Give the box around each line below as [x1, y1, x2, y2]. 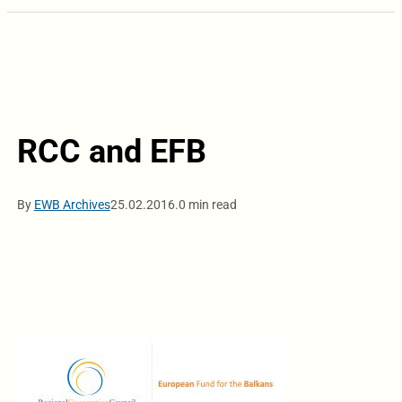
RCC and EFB [16, 132, 206, 170]
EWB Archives [33, 197, 110, 212]
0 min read [178, 197, 237, 212]
